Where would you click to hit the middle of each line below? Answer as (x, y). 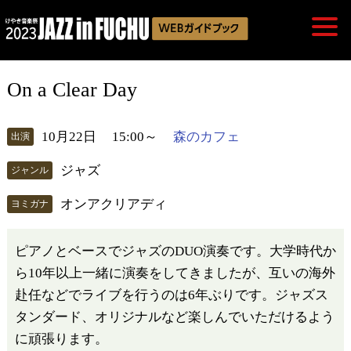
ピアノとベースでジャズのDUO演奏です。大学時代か (175, 251)
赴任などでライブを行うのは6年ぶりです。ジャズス (171, 295)
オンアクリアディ (113, 204)
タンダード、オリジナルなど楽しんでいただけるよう (174, 317)
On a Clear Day (72, 89)
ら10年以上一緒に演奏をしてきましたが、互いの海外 (175, 273)
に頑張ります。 (61, 338)
